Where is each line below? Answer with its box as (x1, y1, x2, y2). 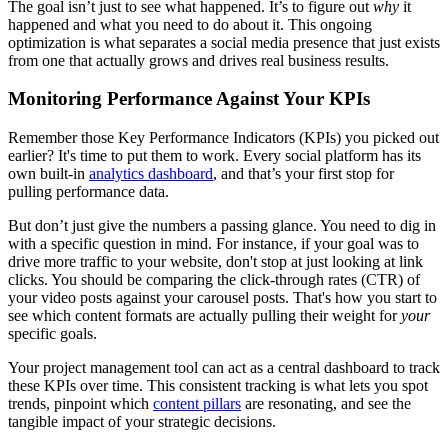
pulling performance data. (8, 183, 169, 201)
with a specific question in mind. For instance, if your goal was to (8, 235, 419, 253)
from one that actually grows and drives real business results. (8, 51, 389, 69)
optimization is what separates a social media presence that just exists (8, 33, 440, 51)
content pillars (153, 395, 241, 413)
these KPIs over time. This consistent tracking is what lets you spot (8, 377, 428, 395)
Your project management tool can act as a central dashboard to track (8, 359, 440, 377)
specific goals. (8, 325, 97, 343)
